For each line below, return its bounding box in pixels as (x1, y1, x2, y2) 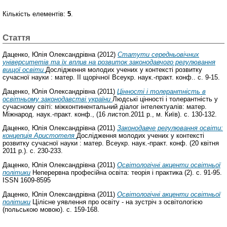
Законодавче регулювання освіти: (117, 124, 223, 132)
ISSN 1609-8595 (3, 176, 51, 184)
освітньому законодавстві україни (3, 95, 112, 103)
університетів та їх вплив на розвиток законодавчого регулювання (3, 58, 215, 66)
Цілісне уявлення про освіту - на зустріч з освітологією (30, 198, 203, 206)
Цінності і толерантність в (117, 87, 206, 95)
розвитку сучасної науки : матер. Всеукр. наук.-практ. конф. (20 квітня (3, 139, 219, 147)
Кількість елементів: (3, 10, 67, 18)
